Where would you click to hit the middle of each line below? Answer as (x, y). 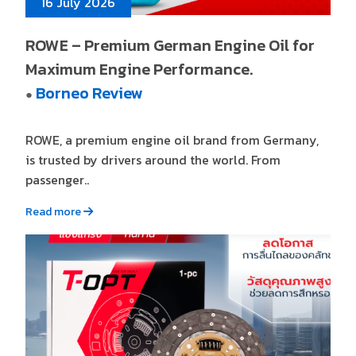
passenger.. (58, 180)
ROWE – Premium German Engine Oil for (170, 46)
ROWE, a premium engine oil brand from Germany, (172, 140)
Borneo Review (90, 93)
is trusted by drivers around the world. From (153, 160)
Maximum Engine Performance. (139, 70)
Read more (55, 212)
